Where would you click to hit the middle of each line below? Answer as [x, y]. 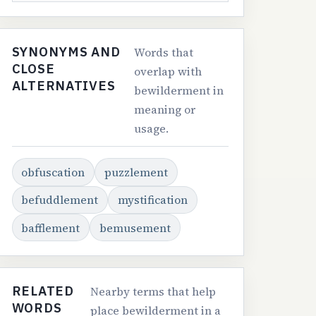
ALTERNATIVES [63, 86]
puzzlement [136, 172]
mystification [153, 200]
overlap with [168, 72]
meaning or [164, 110]
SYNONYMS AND [66, 52]
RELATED [43, 291]
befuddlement [60, 200]
